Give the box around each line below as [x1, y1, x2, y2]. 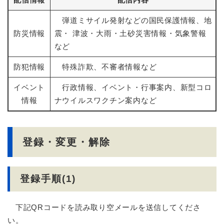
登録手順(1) [20, 173, 76, 184]
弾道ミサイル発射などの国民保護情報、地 [54, 15, 212, 24]
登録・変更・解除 [22, 136, 110, 148]
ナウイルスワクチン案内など [54, 95, 157, 104]
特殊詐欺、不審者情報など [54, 62, 157, 71]
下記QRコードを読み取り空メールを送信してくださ [7, 203, 201, 212]
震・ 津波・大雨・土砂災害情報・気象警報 [54, 28, 206, 37]
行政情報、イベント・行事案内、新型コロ [54, 82, 212, 91]
